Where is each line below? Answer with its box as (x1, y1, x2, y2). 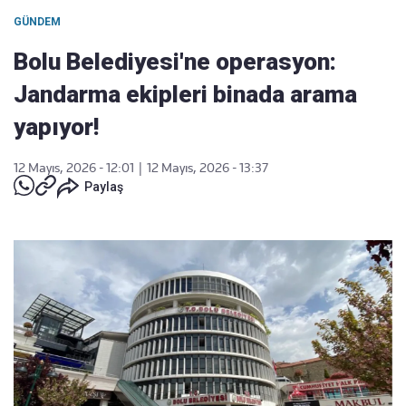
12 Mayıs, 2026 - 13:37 (147, 160, 268, 175)
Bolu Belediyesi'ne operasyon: (14, 48, 336, 75)
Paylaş (84, 179, 123, 194)
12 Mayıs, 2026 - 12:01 (14, 160, 134, 175)
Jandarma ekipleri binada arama (14, 81, 357, 108)
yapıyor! (14, 113, 99, 140)
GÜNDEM (14, 15, 61, 28)
